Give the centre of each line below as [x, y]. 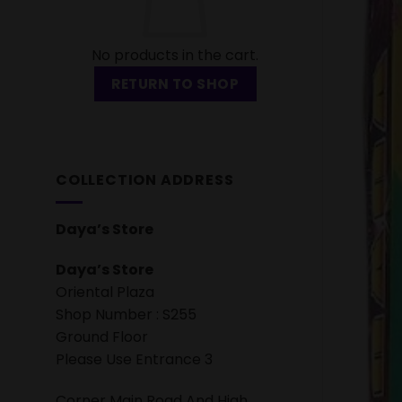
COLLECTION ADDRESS [145, 180]
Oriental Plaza [105, 293]
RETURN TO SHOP [175, 83]
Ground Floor [102, 337]
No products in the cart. [175, 55]
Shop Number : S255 [126, 315]
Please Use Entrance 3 [134, 360]
